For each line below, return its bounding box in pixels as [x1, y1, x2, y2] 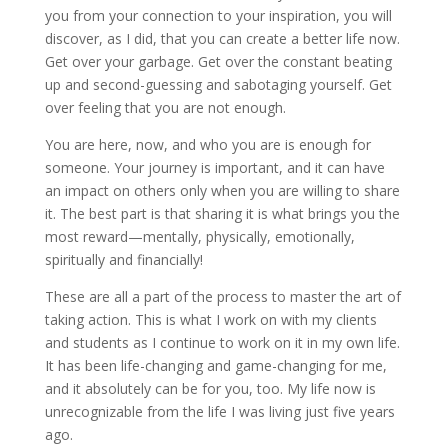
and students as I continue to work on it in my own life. [44, 333, 400, 352]
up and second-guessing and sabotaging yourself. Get [44, 75, 392, 94]
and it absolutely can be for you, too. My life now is [44, 379, 376, 398]
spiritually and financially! [44, 250, 203, 269]
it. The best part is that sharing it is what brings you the [44, 204, 400, 223]
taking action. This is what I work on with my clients [44, 310, 377, 329]
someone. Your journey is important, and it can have [44, 158, 385, 177]
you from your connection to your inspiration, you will [44, 6, 392, 25]
